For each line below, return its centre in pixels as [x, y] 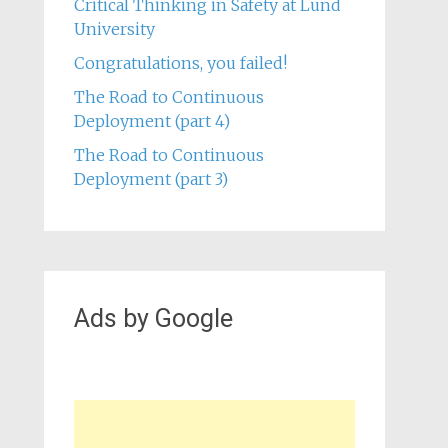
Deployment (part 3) [150, 179]
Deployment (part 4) [151, 121]
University [114, 29]
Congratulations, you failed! [180, 63]
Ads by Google [153, 318]
